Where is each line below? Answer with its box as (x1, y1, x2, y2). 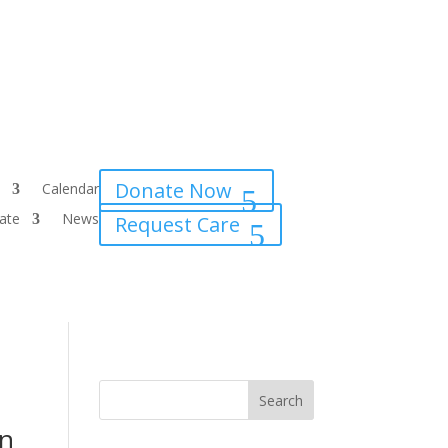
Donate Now (114, 176, 232, 204)
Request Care (114, 210, 240, 238)
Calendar (41, 178, 99, 198)
